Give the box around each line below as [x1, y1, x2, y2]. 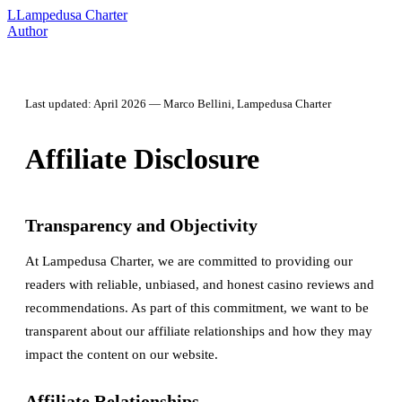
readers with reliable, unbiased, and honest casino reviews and [25, 277, 374, 292]
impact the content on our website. [25, 347, 218, 362]
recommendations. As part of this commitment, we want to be [25, 301, 369, 315]
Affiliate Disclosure [25, 143, 259, 175]
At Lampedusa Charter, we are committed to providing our [25, 254, 353, 268]
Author [7, 23, 48, 39]
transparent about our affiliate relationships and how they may [25, 324, 372, 338]
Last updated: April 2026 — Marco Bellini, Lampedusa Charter [25, 97, 331, 110]
